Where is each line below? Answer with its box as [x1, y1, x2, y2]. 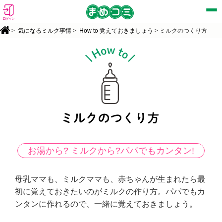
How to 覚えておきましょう [79, 27, 153, 34]
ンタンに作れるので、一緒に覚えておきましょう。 [15, 199, 198, 208]
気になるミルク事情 [18, 27, 71, 34]
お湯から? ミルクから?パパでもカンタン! [28, 145, 194, 156]
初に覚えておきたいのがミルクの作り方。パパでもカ [15, 187, 206, 196]
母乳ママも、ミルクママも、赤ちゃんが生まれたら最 [15, 174, 206, 183]
